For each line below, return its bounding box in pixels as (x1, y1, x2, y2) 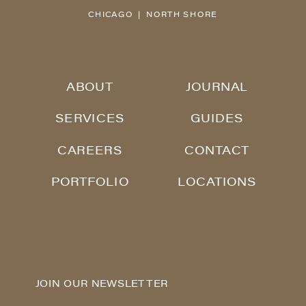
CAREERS (57, 145, 123, 157)
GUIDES (190, 113, 244, 126)
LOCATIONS (178, 176, 257, 189)
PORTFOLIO (51, 176, 129, 189)
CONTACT (184, 145, 250, 157)
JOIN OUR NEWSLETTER (35, 280, 168, 290)
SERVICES (55, 113, 125, 126)
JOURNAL (186, 82, 249, 94)
